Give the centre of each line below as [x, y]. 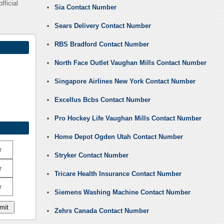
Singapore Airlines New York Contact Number [125, 81]
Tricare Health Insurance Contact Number [118, 174]
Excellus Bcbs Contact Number [102, 100]
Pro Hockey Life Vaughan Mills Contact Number [128, 118]
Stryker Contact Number [91, 155]
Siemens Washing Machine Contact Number [122, 192]
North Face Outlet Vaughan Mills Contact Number [130, 63]
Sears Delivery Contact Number [102, 26]
